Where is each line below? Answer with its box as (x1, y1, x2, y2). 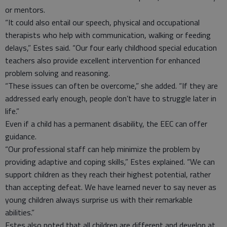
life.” (5, 105, 19, 117)
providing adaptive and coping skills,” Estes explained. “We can (5, 156, 215, 168)
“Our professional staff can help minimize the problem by (5, 143, 200, 155)
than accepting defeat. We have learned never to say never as (5, 181, 216, 193)
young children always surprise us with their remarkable (5, 194, 193, 206)
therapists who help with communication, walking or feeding (5, 29, 211, 41)
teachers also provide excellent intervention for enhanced (5, 54, 200, 66)
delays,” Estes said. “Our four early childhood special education (5, 42, 217, 54)
